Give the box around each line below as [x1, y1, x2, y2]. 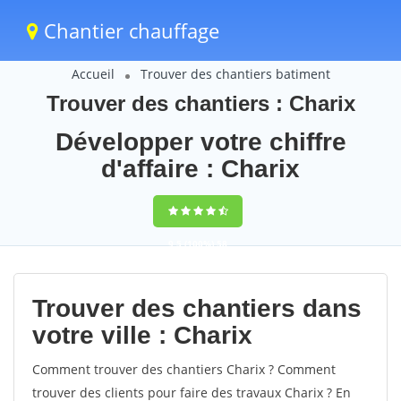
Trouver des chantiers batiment [140, 65, 330, 82]
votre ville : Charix [32, 321, 252, 349]
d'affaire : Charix [101, 155, 300, 183]
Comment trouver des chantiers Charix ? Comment [32, 361, 336, 378]
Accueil [71, 65, 115, 82]
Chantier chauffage [38, 17, 219, 44]
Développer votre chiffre [55, 128, 346, 156]
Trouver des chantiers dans [32, 294, 362, 322]
